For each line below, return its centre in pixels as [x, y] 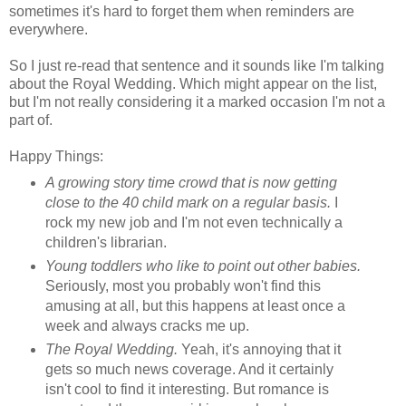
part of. [31, 121]
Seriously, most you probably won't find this [183, 286]
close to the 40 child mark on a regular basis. [189, 203]
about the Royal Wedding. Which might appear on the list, [193, 84]
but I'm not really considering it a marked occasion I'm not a [197, 102]
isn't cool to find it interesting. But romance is [187, 390]
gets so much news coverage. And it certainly [189, 370]
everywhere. [48, 30]
